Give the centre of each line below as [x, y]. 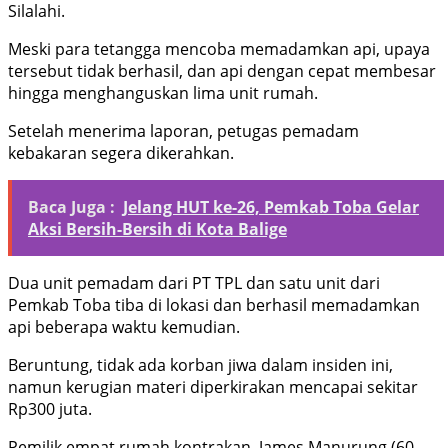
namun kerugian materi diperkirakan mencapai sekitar [213, 387]
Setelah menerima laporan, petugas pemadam [183, 131]
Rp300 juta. [50, 409]
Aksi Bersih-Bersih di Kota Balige [157, 229]
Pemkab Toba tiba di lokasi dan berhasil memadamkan [214, 305]
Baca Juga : [71, 207]
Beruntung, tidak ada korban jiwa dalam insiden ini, [200, 365]
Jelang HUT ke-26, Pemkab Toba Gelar [271, 207]
